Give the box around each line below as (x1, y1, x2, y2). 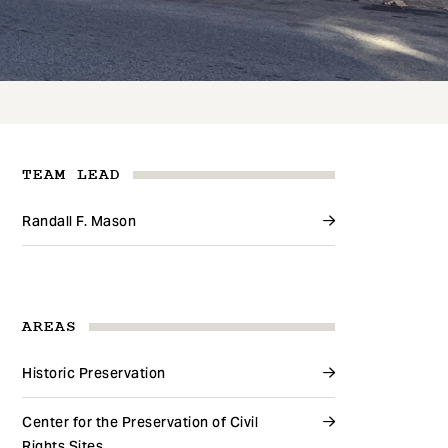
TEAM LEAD (22, 165, 122, 184)
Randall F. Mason (22, 211, 137, 230)
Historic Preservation (22, 364, 166, 383)
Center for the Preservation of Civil (22, 413, 259, 432)
